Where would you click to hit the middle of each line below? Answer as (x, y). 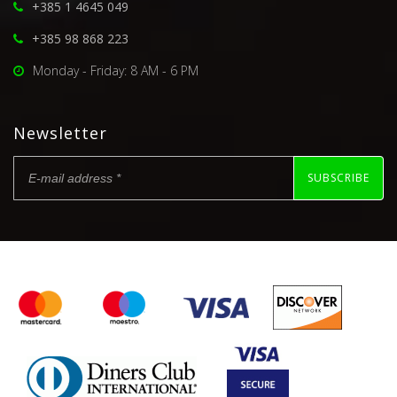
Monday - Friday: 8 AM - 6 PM (116, 70)
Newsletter (60, 132)
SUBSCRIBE (339, 178)
